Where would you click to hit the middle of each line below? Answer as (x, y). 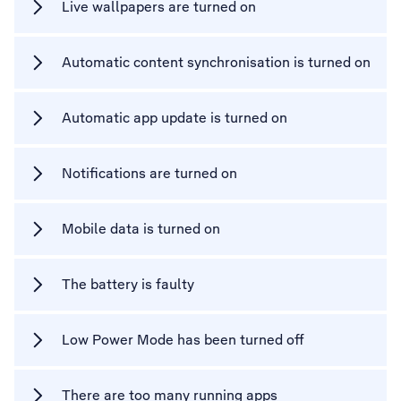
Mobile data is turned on (141, 229)
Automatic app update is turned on (175, 118)
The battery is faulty (128, 284)
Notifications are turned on (149, 173)
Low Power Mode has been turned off (183, 340)
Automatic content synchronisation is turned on (216, 62)
